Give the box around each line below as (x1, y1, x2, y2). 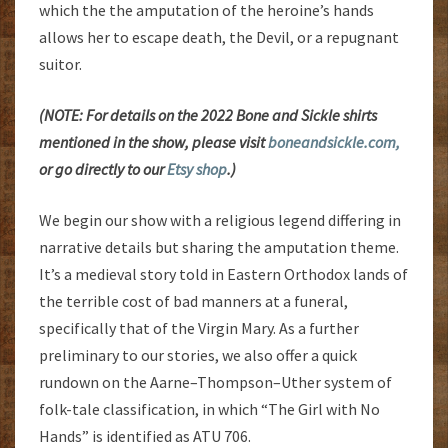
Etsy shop (167, 159, 227, 180)
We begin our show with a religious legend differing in (39, 210, 401, 231)
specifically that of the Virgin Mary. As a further (39, 318, 359, 339)
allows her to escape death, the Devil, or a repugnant (39, 27, 399, 48)
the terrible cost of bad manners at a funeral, (39, 291, 348, 312)
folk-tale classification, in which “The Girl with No (39, 399, 380, 420)
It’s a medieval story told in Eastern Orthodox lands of (39, 264, 408, 285)
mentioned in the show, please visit (39, 132, 268, 153)
